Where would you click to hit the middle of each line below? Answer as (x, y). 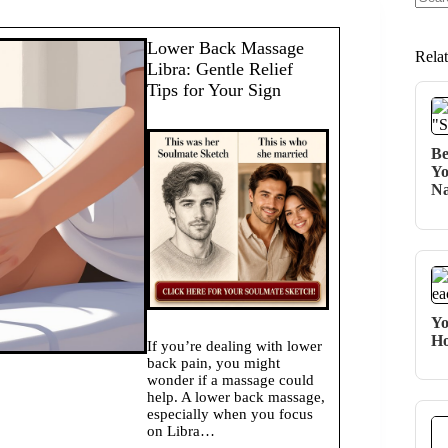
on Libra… (181, 431)
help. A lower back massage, (236, 397)
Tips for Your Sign (214, 90)
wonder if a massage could (231, 380)
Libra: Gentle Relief (220, 69)
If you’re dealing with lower (235, 346)
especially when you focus (230, 414)
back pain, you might (214, 363)
